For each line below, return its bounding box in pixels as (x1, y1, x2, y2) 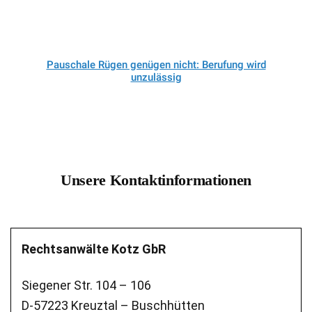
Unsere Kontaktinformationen (60, 171, 252, 189)
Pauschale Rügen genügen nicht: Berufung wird (46, 58, 266, 71)
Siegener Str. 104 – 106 (22, 278, 151, 293)
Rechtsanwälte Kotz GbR (22, 242, 166, 257)
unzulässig (130, 70, 182, 84)
